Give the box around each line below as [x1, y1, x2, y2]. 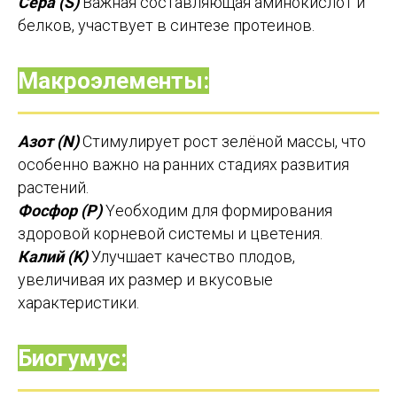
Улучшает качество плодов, [88, 247, 295, 267]
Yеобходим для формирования [102, 201, 332, 221]
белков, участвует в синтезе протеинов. [18, 16, 315, 35]
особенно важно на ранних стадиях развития [18, 155, 349, 175]
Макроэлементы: [18, 67, 209, 95]
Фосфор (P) [18, 201, 102, 221]
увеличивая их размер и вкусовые [18, 270, 273, 290]
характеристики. [18, 293, 139, 313]
